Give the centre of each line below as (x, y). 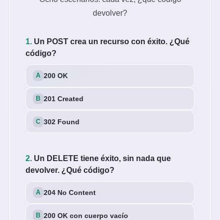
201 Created (64, 98)
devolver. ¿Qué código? (70, 170)
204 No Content (70, 192)
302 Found (62, 122)
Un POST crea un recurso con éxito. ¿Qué (111, 42)
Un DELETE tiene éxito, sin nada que (102, 158)
